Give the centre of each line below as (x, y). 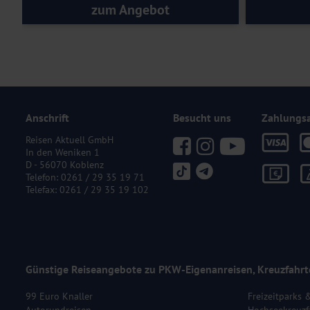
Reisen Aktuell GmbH (70, 139)
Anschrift (47, 117)
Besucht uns (202, 117)
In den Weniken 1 (63, 152)
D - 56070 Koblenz (65, 164)
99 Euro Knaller (59, 296)
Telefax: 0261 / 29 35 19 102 (87, 189)
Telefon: (43, 177)
